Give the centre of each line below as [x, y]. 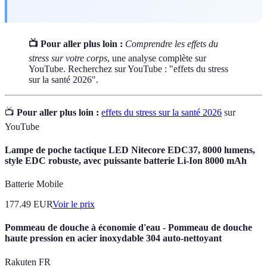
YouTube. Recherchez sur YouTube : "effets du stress [128, 69]
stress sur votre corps [68, 58]
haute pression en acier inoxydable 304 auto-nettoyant [113, 238]
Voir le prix [74, 204]
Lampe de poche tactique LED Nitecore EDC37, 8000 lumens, [130, 150]
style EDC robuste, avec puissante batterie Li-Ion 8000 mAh [126, 160]
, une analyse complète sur [157, 58]
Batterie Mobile [34, 184]
